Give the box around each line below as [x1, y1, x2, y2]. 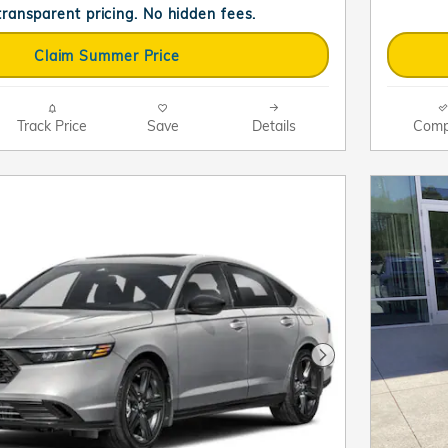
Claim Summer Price [33, 46, 181, 64]
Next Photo [321, 354, 405, 375]
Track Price [16, 117, 87, 135]
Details [251, 117, 296, 135]
